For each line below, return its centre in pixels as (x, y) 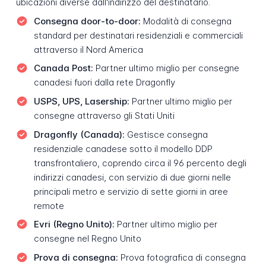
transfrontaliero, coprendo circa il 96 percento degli (140, 163)
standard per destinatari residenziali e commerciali (138, 35)
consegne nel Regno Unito (87, 239)
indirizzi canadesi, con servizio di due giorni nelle (132, 177)
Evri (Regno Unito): (74, 224)
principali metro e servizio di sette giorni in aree (131, 191)
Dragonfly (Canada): (79, 134)
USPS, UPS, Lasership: (81, 101)
